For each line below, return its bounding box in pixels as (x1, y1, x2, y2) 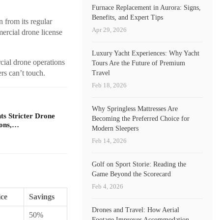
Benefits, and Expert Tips (92, 13, 164, 21)
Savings (28, 192, 55, 201)
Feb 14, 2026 (92, 137, 127, 144)
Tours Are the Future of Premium (92, 59, 186, 67)
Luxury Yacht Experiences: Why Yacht (92, 49, 200, 57)
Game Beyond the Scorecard (92, 170, 171, 178)
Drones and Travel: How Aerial (92, 206, 180, 214)
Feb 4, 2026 (92, 182, 124, 190)
